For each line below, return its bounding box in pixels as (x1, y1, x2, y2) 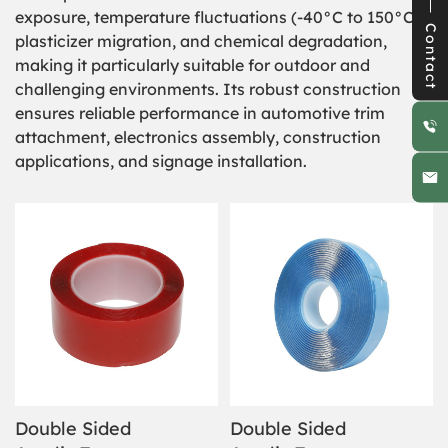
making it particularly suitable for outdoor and (15, 55, 370, 75)
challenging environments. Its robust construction (15, 79, 401, 99)
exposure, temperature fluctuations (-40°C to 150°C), (15, 7, 424, 27)
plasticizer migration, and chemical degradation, (15, 31, 387, 51)
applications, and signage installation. (15, 151, 307, 171)
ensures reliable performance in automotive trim (15, 103, 385, 123)
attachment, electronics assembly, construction (15, 127, 381, 147)
